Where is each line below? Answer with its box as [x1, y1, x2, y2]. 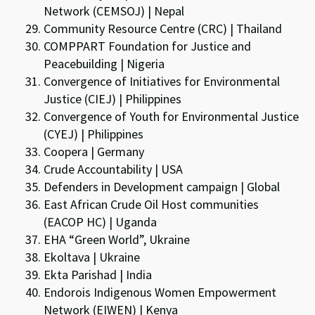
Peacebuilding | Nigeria [44, 55, 165, 72]
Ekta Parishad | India [44, 266, 153, 283]
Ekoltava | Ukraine [44, 248, 141, 265]
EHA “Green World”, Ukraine [44, 231, 191, 247]
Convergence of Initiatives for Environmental [44, 72, 281, 89]
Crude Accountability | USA [44, 160, 184, 177]
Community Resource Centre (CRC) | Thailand [44, 20, 283, 37]
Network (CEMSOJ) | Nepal [44, 2, 185, 19]
